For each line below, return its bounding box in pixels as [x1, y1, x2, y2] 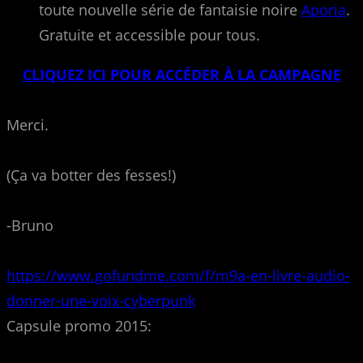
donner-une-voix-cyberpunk [6, 290, 195, 310]
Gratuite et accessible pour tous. [39, 24, 260, 45]
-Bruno [6, 215, 53, 235]
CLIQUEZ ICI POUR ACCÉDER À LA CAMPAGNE [22, 64, 341, 84]
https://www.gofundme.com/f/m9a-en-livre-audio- [6, 265, 350, 285]
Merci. [6, 114, 49, 135]
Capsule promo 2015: [6, 315, 152, 335]
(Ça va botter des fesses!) [6, 164, 176, 185]
